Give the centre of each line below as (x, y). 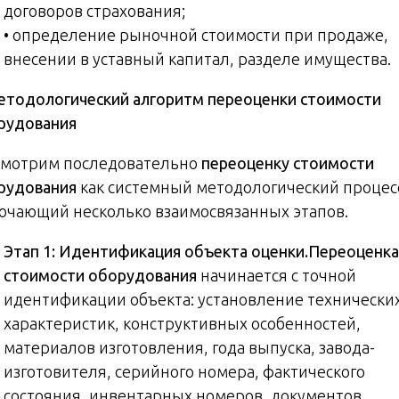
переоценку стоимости (288, 163)
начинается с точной (277, 275)
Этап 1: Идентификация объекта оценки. (156, 251)
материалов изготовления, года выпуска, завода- (189, 347)
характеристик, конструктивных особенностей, (182, 323)
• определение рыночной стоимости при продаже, (196, 34)
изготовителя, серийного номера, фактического (184, 371)
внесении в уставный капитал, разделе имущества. (197, 58)
